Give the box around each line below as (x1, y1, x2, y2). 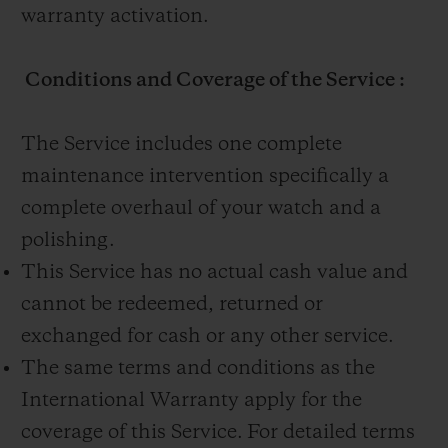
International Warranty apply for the (21, 391, 362, 412)
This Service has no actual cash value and (21, 263, 408, 284)
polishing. (21, 231, 115, 252)
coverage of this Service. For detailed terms (21, 423, 415, 444)
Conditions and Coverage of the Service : (21, 71, 405, 92)
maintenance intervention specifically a (21, 167, 389, 188)
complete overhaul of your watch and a (21, 199, 381, 220)
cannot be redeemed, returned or (21, 295, 323, 316)
